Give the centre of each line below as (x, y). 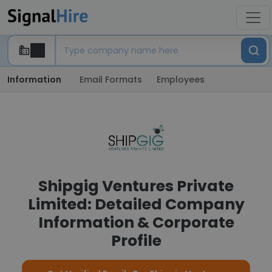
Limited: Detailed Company (136, 204)
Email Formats (111, 80)
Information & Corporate (136, 223)
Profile (136, 241)
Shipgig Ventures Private (136, 186)
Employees (181, 80)
